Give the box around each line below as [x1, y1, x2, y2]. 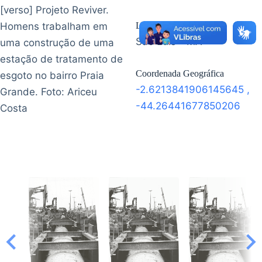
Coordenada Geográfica [136, 68, 224, 79]
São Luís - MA [136, 36, 202, 48]
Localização [136, 20, 180, 31]
